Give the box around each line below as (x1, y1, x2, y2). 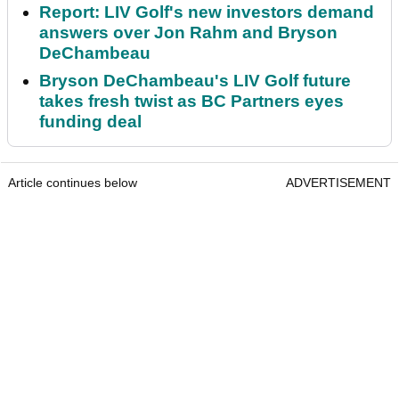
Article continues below (8, 175, 137, 191)
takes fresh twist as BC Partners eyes (39, 92, 344, 111)
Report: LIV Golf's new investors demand (39, 3, 374, 22)
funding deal (39, 112, 142, 132)
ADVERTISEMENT (286, 175, 391, 191)
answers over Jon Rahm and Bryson (39, 23, 338, 43)
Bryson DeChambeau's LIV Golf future (39, 71, 351, 91)
